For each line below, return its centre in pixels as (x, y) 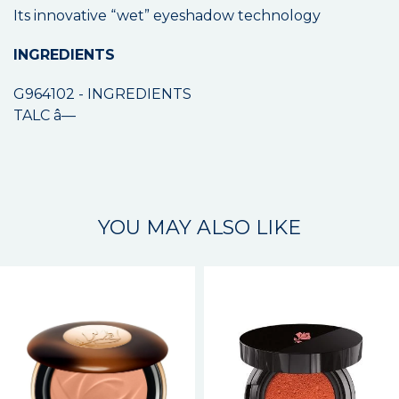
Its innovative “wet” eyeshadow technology (167, 16)
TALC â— (45, 116)
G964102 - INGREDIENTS (102, 94)
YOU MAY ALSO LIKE (199, 228)
